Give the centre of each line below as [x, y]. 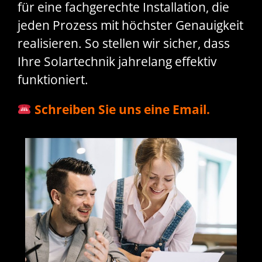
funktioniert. [53, 80]
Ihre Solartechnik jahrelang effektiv [117, 62]
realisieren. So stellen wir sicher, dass [124, 44]
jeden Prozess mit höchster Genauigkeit [130, 25]
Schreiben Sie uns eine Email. [120, 110]
